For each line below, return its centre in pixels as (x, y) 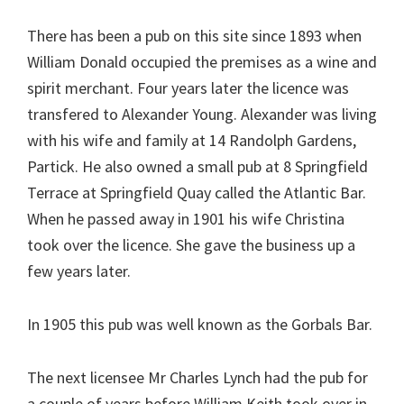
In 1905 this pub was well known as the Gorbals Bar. (200, 324)
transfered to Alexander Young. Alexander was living (202, 114)
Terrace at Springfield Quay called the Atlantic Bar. (197, 193)
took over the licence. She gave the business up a (191, 245)
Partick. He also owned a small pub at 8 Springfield (197, 166)
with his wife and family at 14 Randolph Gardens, (192, 140)
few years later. (79, 271)
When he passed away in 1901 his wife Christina (186, 219)
